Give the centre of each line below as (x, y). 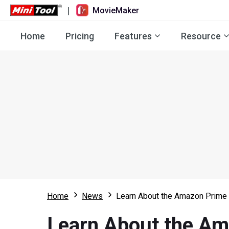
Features (133, 36)
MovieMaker (116, 10)
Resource (201, 36)
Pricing (80, 36)
